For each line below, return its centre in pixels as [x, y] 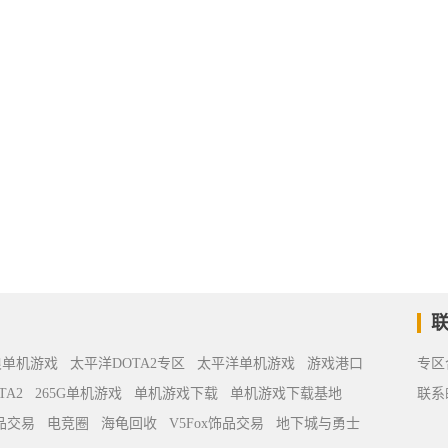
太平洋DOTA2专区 [127, 363]
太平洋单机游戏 [246, 363]
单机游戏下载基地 [286, 393]
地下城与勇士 [318, 423]
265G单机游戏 [78, 393]
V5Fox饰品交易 [216, 423]
